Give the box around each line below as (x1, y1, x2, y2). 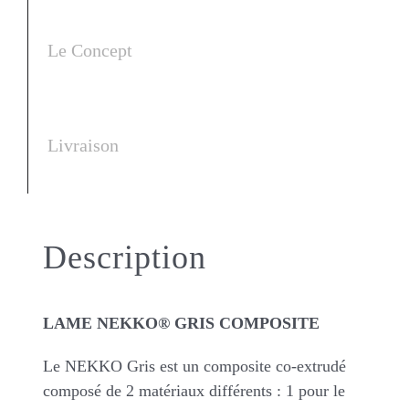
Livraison (47, 135, 119, 156)
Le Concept (47, 40, 132, 61)
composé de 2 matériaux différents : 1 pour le (42, 381, 345, 400)
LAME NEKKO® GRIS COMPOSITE (42, 313, 320, 332)
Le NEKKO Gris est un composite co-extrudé (42, 356, 346, 375)
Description (42, 238, 206, 276)
